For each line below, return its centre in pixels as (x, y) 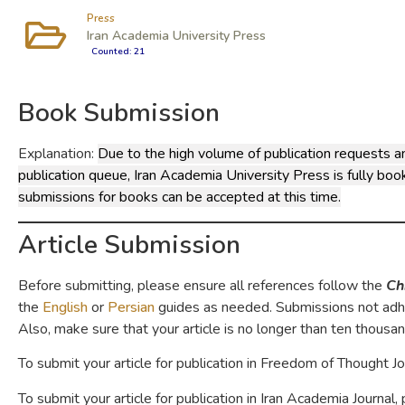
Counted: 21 (118, 52)
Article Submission (129, 245)
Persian (131, 307)
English (65, 307)
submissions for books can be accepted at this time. (179, 198)
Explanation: (58, 154)
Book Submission (119, 113)
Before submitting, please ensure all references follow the (202, 285)
